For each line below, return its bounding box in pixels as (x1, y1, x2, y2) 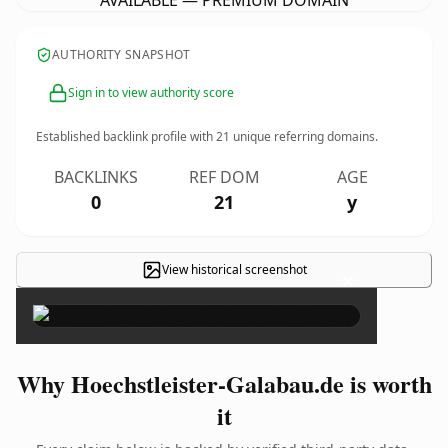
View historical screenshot (161, 261, 307, 278)
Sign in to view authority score (68, 84, 234, 101)
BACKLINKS (54, 166, 138, 188)
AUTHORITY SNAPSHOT (52, 46, 191, 63)
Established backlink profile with (36, 128, 216, 145)
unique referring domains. (230, 128, 378, 145)
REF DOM (188, 166, 260, 188)
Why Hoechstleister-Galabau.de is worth (16, 366, 432, 401)
